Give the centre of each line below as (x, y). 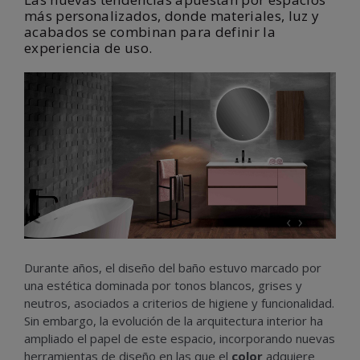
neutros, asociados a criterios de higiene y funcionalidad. (179, 303)
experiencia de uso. (88, 48)
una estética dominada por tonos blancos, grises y (163, 285)
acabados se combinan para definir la (150, 32)
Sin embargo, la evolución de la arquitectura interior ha (174, 320)
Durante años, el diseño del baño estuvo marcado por (173, 267)
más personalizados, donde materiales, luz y (172, 16)
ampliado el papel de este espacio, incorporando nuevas (180, 338)
